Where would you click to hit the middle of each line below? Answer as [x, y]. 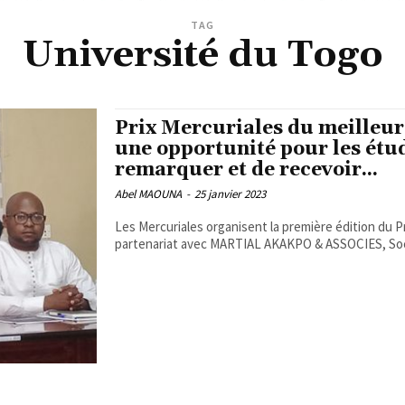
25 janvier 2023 [230, 194]
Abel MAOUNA [148, 194]
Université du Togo [202, 56]
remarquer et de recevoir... [246, 170]
